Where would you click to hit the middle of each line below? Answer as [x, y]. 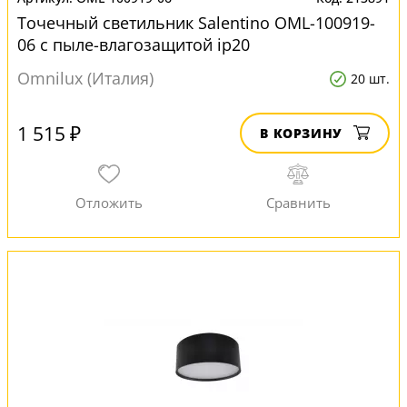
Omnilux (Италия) [85, 78]
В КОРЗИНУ [301, 133]
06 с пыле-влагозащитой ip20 [134, 45]
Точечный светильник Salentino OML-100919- [196, 23]
